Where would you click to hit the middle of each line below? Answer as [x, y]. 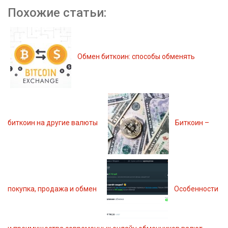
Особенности [196, 189]
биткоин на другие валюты [53, 123]
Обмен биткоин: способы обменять [136, 57]
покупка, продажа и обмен [52, 189]
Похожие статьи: [57, 12]
